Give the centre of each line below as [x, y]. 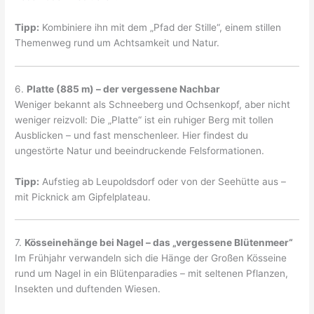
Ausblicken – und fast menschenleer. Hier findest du [132, 135]
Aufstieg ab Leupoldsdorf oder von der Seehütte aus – [163, 181]
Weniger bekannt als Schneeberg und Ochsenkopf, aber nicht [153, 104]
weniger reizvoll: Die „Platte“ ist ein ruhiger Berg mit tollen [144, 120]
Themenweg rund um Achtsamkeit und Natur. [117, 43]
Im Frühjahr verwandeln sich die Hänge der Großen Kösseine [151, 258]
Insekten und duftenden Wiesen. [88, 288]
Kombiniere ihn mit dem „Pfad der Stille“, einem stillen [161, 28]
